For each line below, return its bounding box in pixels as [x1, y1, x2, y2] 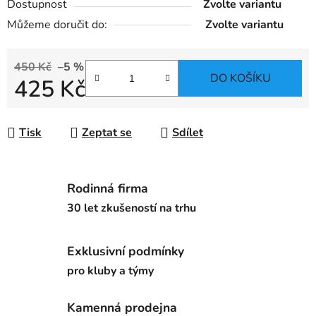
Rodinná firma [67, 179, 148, 197]
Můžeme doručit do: [7, 17, 107, 33]
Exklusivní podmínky [67, 242, 184, 260]
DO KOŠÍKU [209, 71, 271, 87]
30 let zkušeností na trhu [67, 200, 196, 216]
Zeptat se [82, 125, 132, 141]
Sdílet [172, 125, 203, 141]
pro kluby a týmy [67, 262, 154, 279]
